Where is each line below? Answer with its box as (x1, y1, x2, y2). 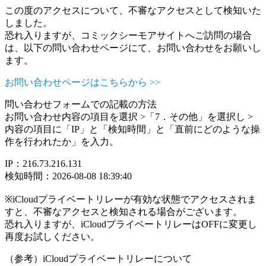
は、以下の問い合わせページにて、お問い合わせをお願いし (5, 43, 261, 53)
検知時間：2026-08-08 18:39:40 (5, 171, 132, 181)
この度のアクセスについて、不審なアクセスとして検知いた (5, 5, 261, 15)
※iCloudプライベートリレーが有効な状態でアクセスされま (5, 194, 256, 204)
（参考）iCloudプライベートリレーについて (5, 254, 192, 264)
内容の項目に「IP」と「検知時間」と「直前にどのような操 (5, 124, 260, 134)
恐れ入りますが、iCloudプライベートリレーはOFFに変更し (5, 219, 257, 229)
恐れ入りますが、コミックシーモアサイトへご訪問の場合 (5, 30, 252, 40)
